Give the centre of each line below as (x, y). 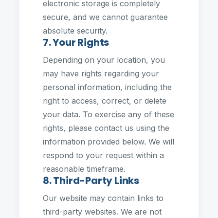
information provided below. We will (109, 142)
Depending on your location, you (104, 60)
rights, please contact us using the (106, 128)
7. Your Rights (76, 42)
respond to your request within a (103, 155)
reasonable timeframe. (84, 169)
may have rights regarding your (101, 73)
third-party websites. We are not (102, 212)
